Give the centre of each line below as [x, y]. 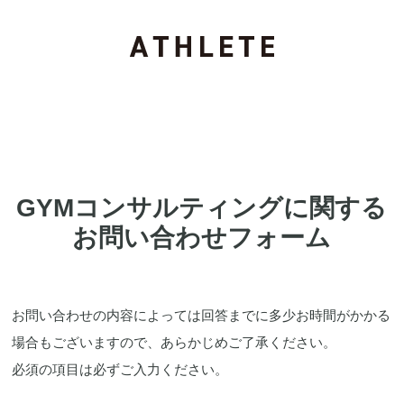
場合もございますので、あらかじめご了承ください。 [174, 342]
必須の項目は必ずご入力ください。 [120, 369]
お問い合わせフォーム [202, 237]
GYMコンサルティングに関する [202, 207]
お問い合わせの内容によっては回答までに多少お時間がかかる [202, 315]
